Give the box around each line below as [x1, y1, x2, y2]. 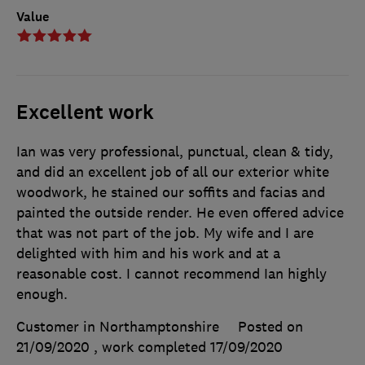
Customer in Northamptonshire [16, 318, 219, 336]
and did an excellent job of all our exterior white [16, 163, 329, 182]
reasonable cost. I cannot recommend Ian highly [16, 265, 327, 284]
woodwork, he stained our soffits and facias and [16, 183, 325, 202]
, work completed [94, 338, 210, 357]
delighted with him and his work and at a [16, 244, 280, 263]
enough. [16, 285, 68, 304]
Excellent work [16, 99, 154, 126]
